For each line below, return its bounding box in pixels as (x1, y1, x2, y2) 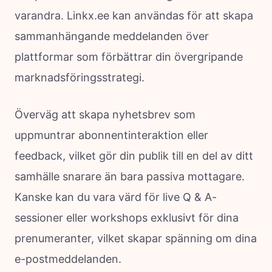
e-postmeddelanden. (15, 252, 121, 265)
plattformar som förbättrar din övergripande (15, 50, 243, 63)
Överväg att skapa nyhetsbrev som (15, 107, 195, 121)
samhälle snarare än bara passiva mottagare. (15, 169, 245, 183)
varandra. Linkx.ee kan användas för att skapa (15, 8, 253, 22)
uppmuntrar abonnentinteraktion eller (15, 128, 208, 141)
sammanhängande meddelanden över (15, 29, 209, 42)
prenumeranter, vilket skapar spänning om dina (15, 231, 257, 245)
